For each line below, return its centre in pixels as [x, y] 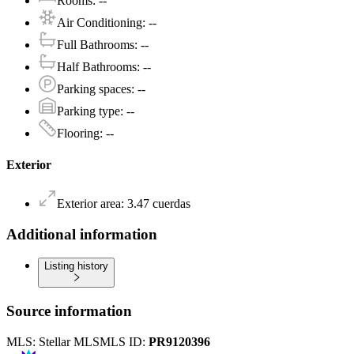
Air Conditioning [100, 23]
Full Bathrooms [96, 45]
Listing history [76, 266]
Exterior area [89, 203]
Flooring [78, 134]
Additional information [82, 234]
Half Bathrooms [97, 67]
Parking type [88, 111]
